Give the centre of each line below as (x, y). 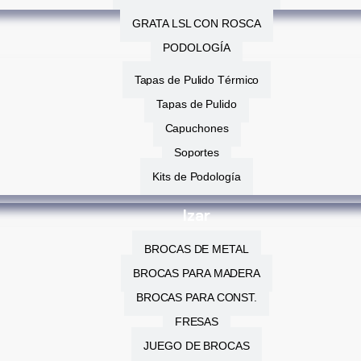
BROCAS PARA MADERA (197, 273)
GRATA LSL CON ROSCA (197, 23)
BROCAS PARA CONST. (197, 297)
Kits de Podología (197, 176)
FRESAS (197, 322)
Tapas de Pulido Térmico (197, 80)
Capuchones (197, 128)
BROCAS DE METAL (197, 249)
